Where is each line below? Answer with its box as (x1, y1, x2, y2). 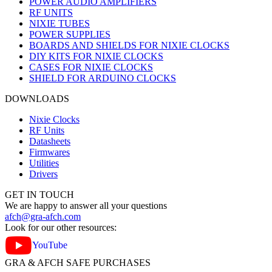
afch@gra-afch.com (5, 211, 81, 222)
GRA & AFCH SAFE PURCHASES (5, 257, 151, 268)
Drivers (29, 169, 58, 180)
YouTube (32, 240, 67, 251)
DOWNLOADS (5, 93, 69, 104)
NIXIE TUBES (29, 18, 90, 29)
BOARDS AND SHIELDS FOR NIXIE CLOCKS (29, 40, 229, 51)
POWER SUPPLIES (29, 29, 110, 40)
